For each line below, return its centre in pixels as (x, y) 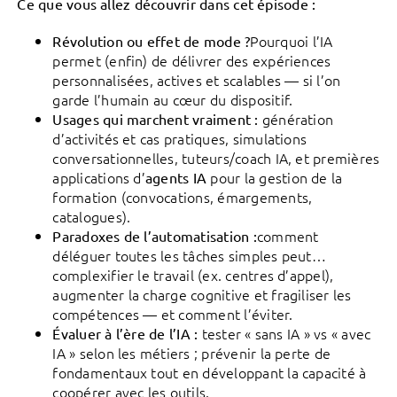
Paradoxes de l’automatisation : (155, 236)
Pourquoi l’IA (292, 41)
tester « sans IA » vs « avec (284, 333)
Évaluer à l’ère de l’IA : (125, 333)
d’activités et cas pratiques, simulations (180, 138)
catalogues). (92, 216)
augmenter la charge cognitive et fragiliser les (202, 294)
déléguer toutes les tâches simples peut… (189, 255)
